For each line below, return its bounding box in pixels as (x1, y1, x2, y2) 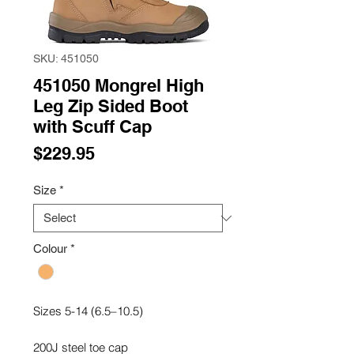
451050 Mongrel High (33, 75, 204, 96)
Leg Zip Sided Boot (33, 96, 188, 116)
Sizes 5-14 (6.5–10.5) (33, 303, 143, 319)
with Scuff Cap (33, 116, 152, 137)
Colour (33, 242, 67, 255)
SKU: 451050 (33, 52, 99, 65)
